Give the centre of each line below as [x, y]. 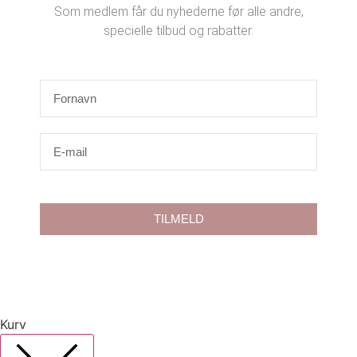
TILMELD [178, 219]
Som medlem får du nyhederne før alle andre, [178, 12]
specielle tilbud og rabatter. [178, 31]
